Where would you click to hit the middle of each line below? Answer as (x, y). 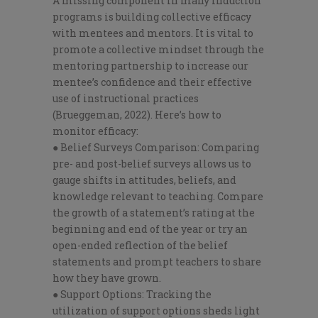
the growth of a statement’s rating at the (154, 212)
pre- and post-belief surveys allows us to (152, 163)
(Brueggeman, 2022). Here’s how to (137, 114)
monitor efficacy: (95, 131)
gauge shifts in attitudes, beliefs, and (144, 180)
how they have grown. (107, 278)
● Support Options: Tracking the (132, 294)
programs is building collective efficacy (152, 16)
